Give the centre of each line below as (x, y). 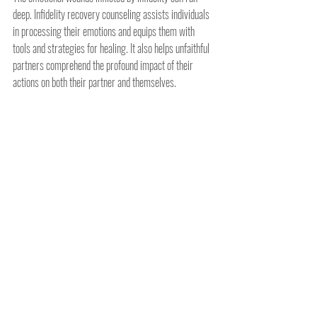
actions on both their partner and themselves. (94, 82)
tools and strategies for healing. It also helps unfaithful (112, 48)
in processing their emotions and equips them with (105, 31)
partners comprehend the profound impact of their (104, 65)
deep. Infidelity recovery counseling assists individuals (112, 14)
